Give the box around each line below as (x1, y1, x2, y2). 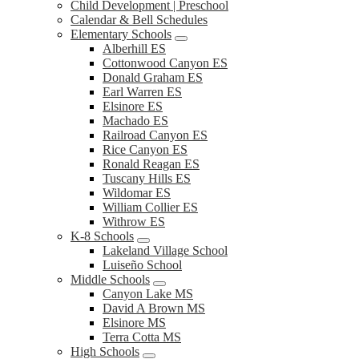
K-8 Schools (71, 229, 134, 243)
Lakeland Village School (103, 244, 228, 257)
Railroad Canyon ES (103, 128, 208, 142)
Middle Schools (71, 272, 150, 286)
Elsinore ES (103, 99, 163, 113)
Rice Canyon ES (103, 143, 188, 156)
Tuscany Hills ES (103, 171, 191, 185)
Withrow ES (103, 215, 165, 228)
